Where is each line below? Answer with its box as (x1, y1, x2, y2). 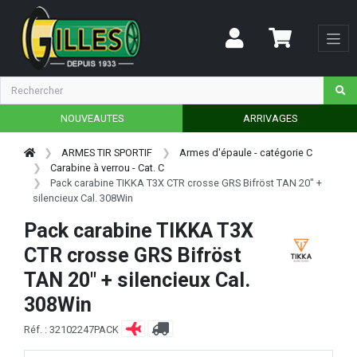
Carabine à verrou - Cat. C (50, 161, 165, 174)
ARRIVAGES (242, 112, 297, 124)
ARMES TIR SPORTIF (61, 146, 153, 159)
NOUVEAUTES (60, 112, 124, 124)
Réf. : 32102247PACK (24, 323, 121, 335)
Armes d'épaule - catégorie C (178, 146, 312, 159)
